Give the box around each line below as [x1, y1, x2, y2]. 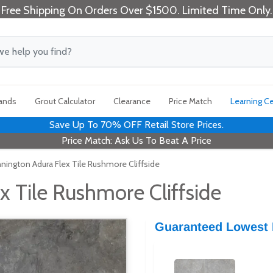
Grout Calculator [34, 96, 95, 107]
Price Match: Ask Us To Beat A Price [62, 135, 211, 146]
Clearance [113, 96, 151, 107]
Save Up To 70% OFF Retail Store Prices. [49, 119, 224, 130]
